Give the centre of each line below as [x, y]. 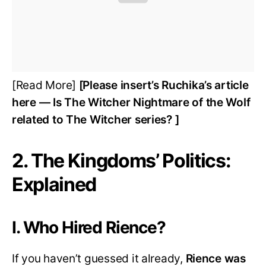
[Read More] [45, 85]
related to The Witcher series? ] [96, 120]
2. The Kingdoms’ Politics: [121, 161]
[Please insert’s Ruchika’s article [164, 85]
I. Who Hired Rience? [89, 228]
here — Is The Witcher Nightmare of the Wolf [131, 103]
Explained [54, 185]
